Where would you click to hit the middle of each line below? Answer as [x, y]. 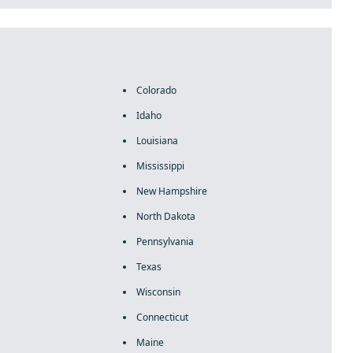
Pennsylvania [165, 242]
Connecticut [162, 317]
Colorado [156, 90]
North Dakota [165, 216]
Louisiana [157, 141]
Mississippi [160, 166]
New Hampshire [171, 191]
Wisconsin [158, 292]
